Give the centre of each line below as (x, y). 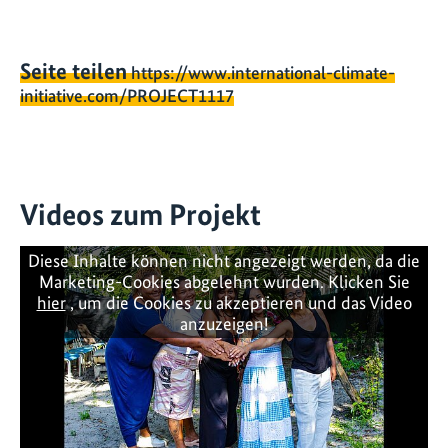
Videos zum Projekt (140, 214)
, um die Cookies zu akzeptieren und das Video (238, 303)
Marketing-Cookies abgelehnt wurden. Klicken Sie (224, 282)
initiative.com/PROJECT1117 (127, 95)
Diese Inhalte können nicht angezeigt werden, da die (224, 261)
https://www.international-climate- (263, 72)
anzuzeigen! (224, 324)
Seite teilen (73, 71)
